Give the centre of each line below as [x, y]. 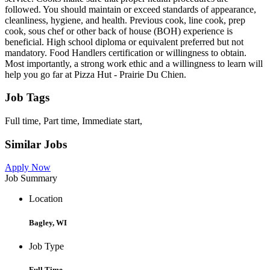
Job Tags [27, 98]
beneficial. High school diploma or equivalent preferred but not [124, 42]
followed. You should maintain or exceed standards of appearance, [130, 9]
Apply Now [28, 168]
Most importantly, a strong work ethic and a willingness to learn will [134, 63]
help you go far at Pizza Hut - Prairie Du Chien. [96, 74]
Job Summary [31, 178]
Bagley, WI [48, 222]
